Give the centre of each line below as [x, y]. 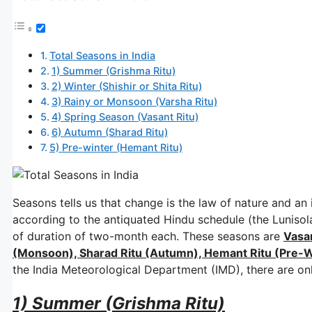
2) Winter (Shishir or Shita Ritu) [126, 86]
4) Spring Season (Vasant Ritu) [125, 116]
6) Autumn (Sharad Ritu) [109, 132]
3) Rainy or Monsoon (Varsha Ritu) [134, 101]
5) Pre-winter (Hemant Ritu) [116, 147]
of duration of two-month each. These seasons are [148, 236]
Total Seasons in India [102, 55]
